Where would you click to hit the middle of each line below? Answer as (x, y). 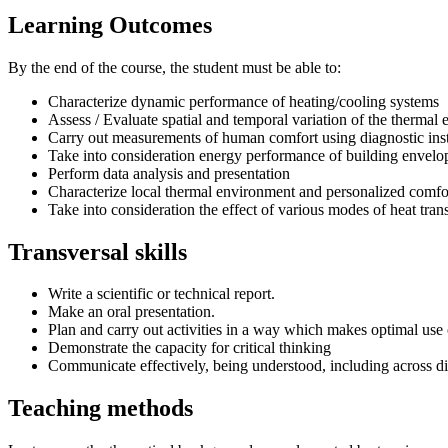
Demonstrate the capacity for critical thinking (189, 348)
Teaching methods (100, 408)
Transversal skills (97, 251)
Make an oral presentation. (131, 312)
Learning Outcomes (110, 24)
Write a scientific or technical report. (161, 294)
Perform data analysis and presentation (169, 173)
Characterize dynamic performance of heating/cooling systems (243, 101)
